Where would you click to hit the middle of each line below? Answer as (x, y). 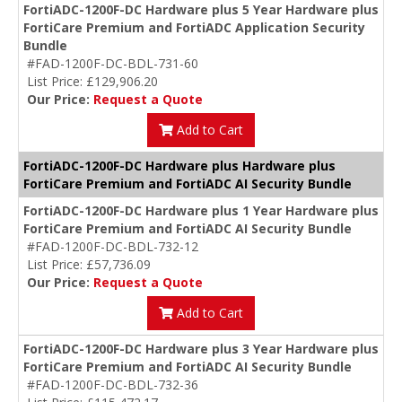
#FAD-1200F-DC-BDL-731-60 (113, 64)
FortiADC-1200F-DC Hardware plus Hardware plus (179, 166)
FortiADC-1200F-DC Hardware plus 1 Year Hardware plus (201, 211)
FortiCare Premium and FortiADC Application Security (194, 28)
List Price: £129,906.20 (92, 82)
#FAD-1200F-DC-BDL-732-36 (113, 385)
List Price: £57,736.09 (89, 265)
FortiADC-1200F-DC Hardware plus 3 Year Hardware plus (201, 349)
